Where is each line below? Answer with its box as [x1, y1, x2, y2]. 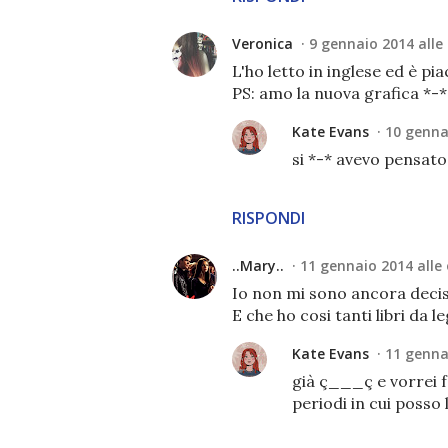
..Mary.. [232, 256, 284, 275]
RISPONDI [232, 207, 305, 229]
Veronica [232, 34, 293, 53]
